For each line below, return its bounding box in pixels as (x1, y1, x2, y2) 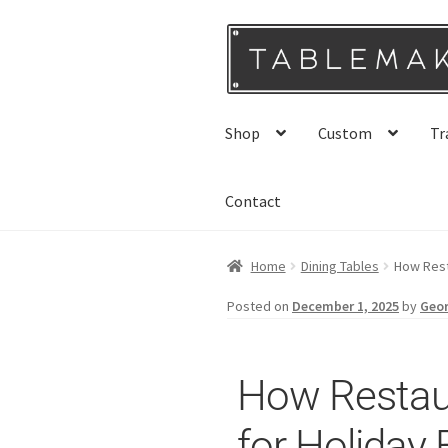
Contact (225, 191, 282, 212)
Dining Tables (300, 257, 379, 276)
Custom (318, 123, 373, 144)
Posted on (227, 297, 292, 316)
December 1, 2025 (292, 297, 399, 316)
